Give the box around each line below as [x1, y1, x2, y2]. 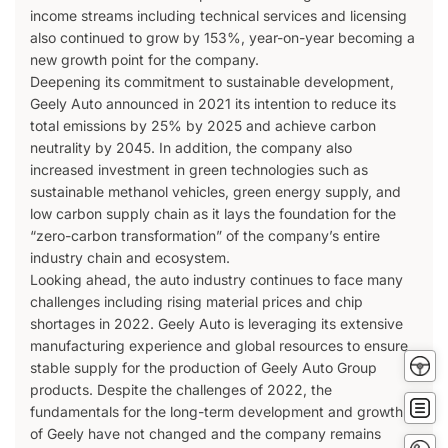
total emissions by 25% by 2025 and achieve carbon [30, 117, 376, 135]
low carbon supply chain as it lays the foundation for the [30, 205, 396, 223]
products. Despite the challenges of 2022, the [30, 381, 332, 399]
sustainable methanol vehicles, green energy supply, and [30, 183, 401, 201]
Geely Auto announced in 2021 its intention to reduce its [30, 95, 396, 113]
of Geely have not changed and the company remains [30, 425, 381, 443]
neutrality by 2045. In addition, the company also [30, 139, 352, 157]
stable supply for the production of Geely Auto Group [30, 359, 377, 377]
